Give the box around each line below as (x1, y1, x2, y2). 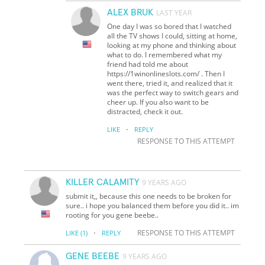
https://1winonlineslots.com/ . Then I (107, 68, 225, 79)
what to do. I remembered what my (107, 49, 222, 60)
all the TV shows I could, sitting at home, (107, 30, 238, 41)
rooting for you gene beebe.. (66, 209, 159, 220)
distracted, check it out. (107, 106, 183, 117)
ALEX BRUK (107, 7, 154, 17)
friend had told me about (107, 59, 189, 69)
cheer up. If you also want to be (107, 96, 209, 107)
